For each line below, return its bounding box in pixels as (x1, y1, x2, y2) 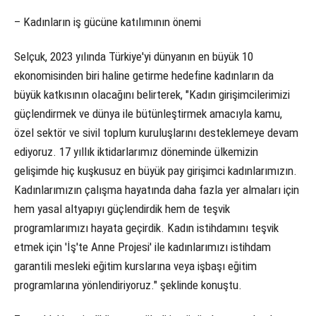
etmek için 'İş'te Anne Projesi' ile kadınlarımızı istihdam (14, 239, 271, 254)
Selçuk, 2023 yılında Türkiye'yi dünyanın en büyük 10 (14, 49, 253, 63)
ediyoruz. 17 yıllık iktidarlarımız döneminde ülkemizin (14, 144, 258, 159)
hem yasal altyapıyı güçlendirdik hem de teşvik (14, 201, 230, 216)
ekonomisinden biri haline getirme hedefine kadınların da (14, 68, 274, 83)
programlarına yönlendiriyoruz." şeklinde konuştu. (14, 277, 242, 292)
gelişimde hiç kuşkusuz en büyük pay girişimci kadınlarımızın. (14, 163, 297, 178)
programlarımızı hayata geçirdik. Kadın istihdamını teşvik (14, 220, 279, 235)
